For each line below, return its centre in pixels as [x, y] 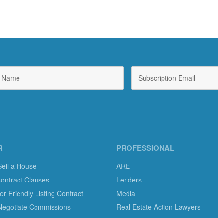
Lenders [129, 179]
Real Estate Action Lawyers [158, 207]
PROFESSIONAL [145, 148]
